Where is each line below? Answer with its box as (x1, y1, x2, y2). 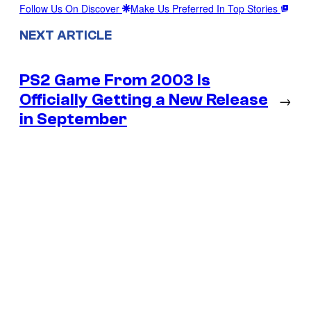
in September (19, 110, 127, 129)
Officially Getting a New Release (19, 90, 268, 110)
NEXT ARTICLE (19, 28, 112, 44)
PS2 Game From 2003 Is (19, 71, 210, 90)
